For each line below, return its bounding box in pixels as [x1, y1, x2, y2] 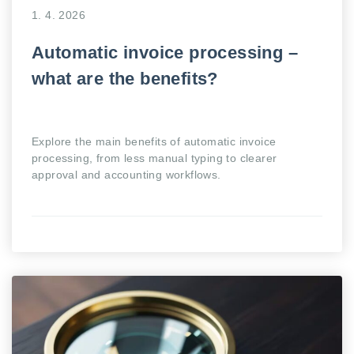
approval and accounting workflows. [32, 168, 221, 181]
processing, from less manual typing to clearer [32, 152, 277, 164]
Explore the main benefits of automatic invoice [32, 135, 277, 148]
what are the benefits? [32, 69, 218, 88]
